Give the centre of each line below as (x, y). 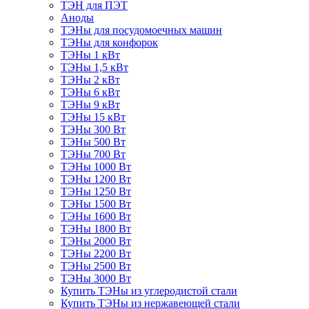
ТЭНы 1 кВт (90, 55)
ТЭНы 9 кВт (90, 105)
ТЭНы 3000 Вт (96, 279)
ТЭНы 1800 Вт (96, 229)
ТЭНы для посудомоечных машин (141, 30)
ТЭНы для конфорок (109, 43)
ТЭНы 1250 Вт (96, 192)
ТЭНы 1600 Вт (96, 217)
